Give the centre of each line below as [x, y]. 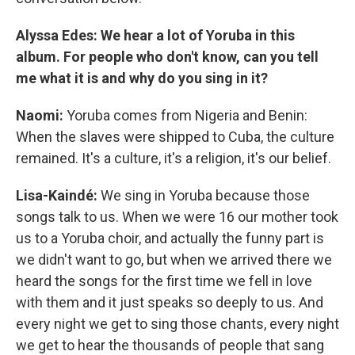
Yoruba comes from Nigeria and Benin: [185, 116]
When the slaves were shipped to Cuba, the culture [175, 137]
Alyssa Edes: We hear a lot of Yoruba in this [155, 36]
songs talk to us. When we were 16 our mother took [177, 217]
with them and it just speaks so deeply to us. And [170, 303]
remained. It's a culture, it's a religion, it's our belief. [174, 158]
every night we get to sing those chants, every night [177, 324]
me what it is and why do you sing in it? [142, 78]
